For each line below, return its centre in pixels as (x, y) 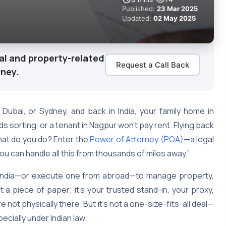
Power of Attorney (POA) (137, 139)
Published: (139, 8)
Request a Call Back (152, 65)
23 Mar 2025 (177, 8)
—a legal (199, 139)
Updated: (138, 18)
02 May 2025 (175, 18)
